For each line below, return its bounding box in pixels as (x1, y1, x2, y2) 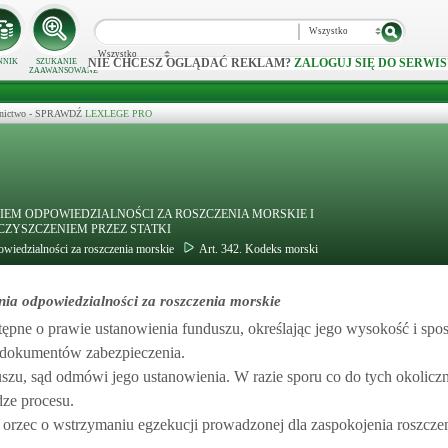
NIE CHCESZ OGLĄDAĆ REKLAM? (88, 56, 294, 71)
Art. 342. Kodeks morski (199, 242, 318, 256)
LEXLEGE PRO (85, 108, 152, 119)
